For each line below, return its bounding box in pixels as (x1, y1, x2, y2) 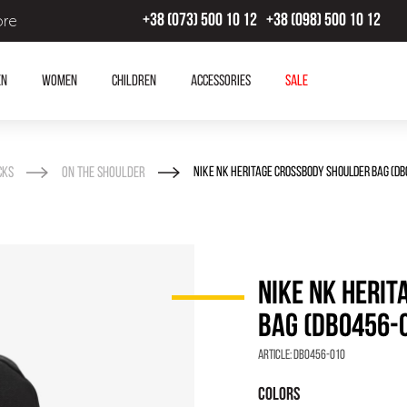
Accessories (190, 73, 251, 89)
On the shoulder (61, 165, 145, 181)
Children (111, 73, 156, 89)
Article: (258, 349, 293, 362)
